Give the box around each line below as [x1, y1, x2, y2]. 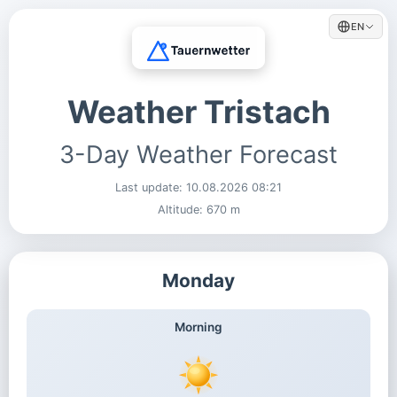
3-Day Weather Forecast [59, 139, 338, 169]
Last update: [115, 180, 186, 194]
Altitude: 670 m [157, 202, 240, 216]
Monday [162, 269, 235, 292]
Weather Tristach [66, 92, 331, 131]
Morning [175, 319, 222, 334]
